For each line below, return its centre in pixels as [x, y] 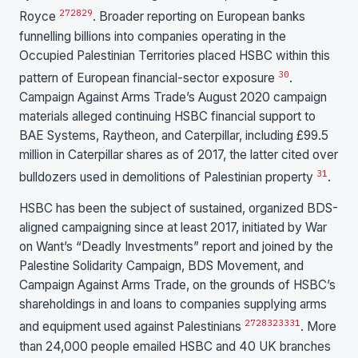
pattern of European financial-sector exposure [149, 78]
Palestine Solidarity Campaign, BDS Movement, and [161, 266]
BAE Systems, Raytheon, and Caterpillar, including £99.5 [174, 135]
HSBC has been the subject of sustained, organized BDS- [179, 209]
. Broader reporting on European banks [199, 17]
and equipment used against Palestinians [132, 327]
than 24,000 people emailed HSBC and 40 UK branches [175, 346]
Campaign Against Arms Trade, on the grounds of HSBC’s [177, 285]
